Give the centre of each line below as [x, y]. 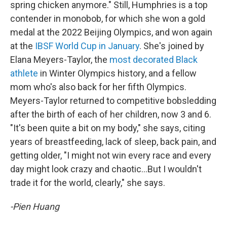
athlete [24, 73]
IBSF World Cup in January [87, 46]
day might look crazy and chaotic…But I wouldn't [106, 169]
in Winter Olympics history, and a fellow [117, 73]
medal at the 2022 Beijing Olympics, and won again [111, 32]
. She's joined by [172, 46]
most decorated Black [154, 60]
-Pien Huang [35, 206]
